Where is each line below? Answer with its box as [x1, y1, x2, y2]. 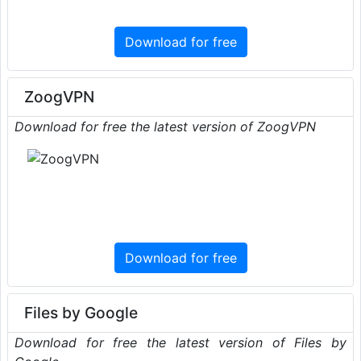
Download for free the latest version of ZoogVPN [15, 118, 316, 135]
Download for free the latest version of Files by [15, 334, 346, 351]
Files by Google [24, 302, 138, 322]
